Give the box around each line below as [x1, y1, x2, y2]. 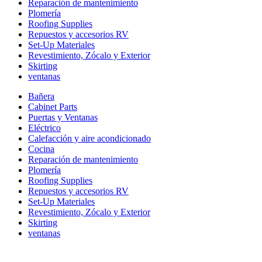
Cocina [28, 143, 54, 154]
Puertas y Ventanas [28, 112, 98, 122]
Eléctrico [28, 122, 61, 133]
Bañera [28, 91, 54, 101]
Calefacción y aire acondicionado [28, 133, 151, 143]
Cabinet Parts [28, 101, 77, 112]
